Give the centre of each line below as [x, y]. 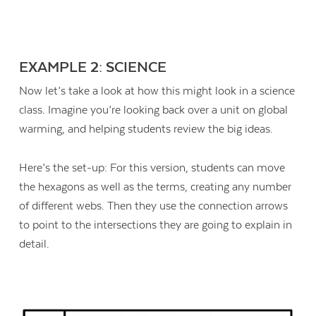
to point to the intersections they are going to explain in [156, 225]
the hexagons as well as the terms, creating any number [156, 187]
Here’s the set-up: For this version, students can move [152, 168]
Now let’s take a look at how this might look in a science [157, 91]
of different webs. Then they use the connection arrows [154, 206]
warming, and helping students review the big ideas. [146, 129]
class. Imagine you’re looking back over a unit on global [154, 110]
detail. [35, 244]
